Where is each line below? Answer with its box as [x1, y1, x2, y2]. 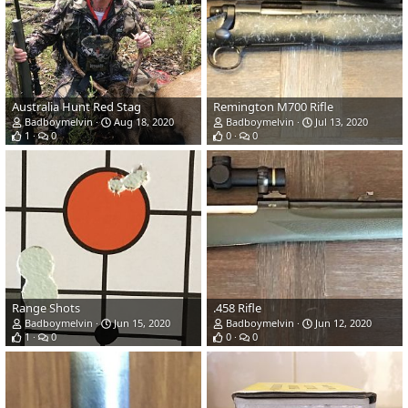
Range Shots [12, 300, 80, 317]
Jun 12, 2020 [312, 316, 372, 331]
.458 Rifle [213, 300, 261, 317]
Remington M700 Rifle [213, 98, 333, 116]
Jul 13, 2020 [312, 115, 368, 129]
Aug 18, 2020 [111, 115, 174, 129]
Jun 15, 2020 [111, 316, 170, 331]
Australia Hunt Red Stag [12, 98, 141, 116]
